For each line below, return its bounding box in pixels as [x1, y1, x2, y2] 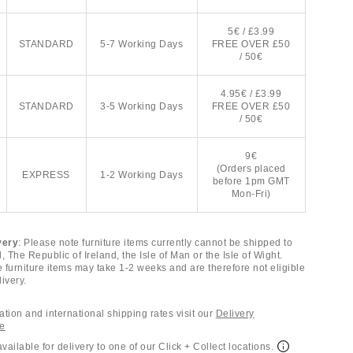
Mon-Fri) [231, 188, 271, 199]
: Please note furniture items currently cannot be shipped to [18, 237, 293, 248]
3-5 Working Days [100, 101, 184, 112]
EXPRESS [22, 169, 70, 180]
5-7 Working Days [100, 39, 184, 50]
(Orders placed [216, 163, 286, 174]
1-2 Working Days [100, 169, 184, 180]
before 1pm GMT [212, 176, 290, 187]
